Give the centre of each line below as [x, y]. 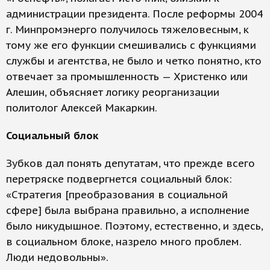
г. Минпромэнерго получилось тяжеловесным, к [127, 30]
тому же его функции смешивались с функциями [131, 45]
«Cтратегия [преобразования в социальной [117, 195]
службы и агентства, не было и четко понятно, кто [134, 61]
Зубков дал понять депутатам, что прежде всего [130, 163]
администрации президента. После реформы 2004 [134, 14]
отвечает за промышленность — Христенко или [127, 77]
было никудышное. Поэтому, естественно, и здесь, [134, 226]
